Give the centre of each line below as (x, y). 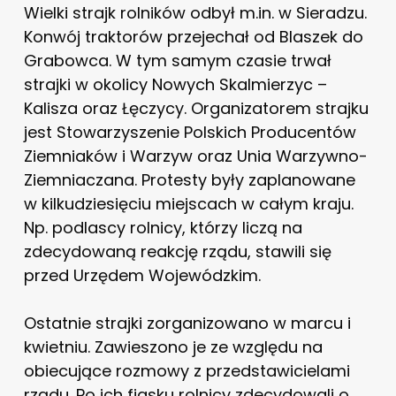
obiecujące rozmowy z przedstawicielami (187, 370)
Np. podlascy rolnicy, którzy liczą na (163, 227)
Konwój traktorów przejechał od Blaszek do (193, 36)
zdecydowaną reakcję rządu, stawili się (177, 251)
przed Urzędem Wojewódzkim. (142, 275)
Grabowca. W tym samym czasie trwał (177, 60)
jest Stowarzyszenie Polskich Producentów (190, 132)
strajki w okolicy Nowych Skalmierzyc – (175, 84)
